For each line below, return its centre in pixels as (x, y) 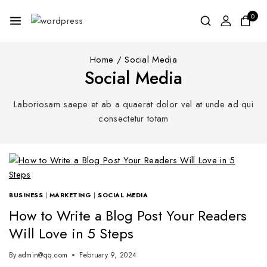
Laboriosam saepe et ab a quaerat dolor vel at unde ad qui (133, 104)
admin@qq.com (43, 255)
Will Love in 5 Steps (71, 233)
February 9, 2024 (108, 255)
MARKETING (70, 195)
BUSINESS (26, 195)
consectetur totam (133, 119)
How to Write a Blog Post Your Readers (128, 215)
